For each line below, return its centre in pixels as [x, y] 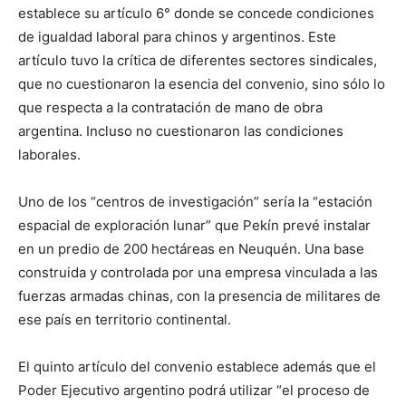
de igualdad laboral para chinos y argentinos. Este [177, 37]
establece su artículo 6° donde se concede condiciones [196, 13]
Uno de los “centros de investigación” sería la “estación [195, 202]
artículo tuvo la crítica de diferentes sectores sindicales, [198, 60]
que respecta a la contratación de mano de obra [170, 107]
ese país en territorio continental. [125, 319]
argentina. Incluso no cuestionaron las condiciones [181, 131]
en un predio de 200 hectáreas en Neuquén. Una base [191, 249]
